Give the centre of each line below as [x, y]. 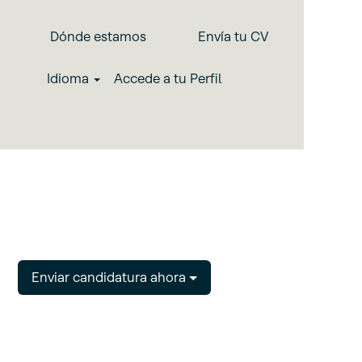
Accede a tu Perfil [168, 78]
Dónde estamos [98, 36]
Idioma [69, 78]
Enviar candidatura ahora [110, 277]
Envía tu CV [233, 36]
